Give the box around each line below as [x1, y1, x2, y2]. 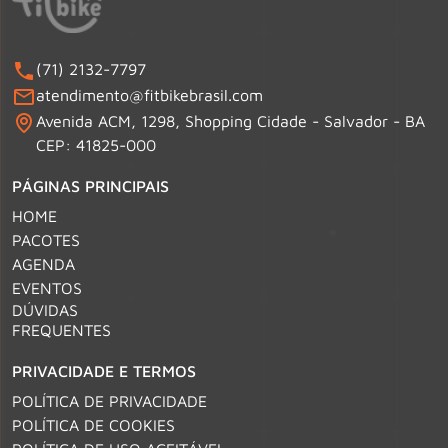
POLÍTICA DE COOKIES [12, 416, 175, 435]
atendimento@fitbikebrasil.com [36, 86, 263, 105]
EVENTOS [12, 279, 82, 298]
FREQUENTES [12, 321, 111, 340]
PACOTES [12, 231, 80, 250]
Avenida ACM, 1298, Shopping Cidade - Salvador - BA [36, 112, 425, 131]
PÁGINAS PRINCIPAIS [12, 177, 169, 196]
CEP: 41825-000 [36, 136, 156, 155]
